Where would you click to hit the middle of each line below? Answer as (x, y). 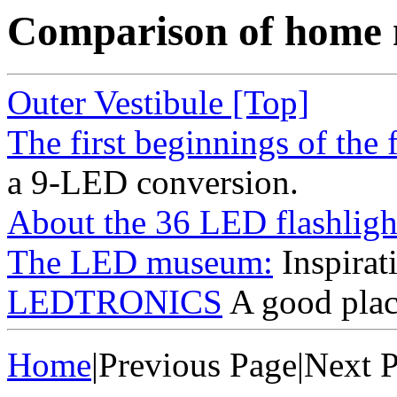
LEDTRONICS (115, 302)
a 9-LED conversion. (153, 183)
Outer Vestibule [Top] (158, 103)
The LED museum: (140, 262)
